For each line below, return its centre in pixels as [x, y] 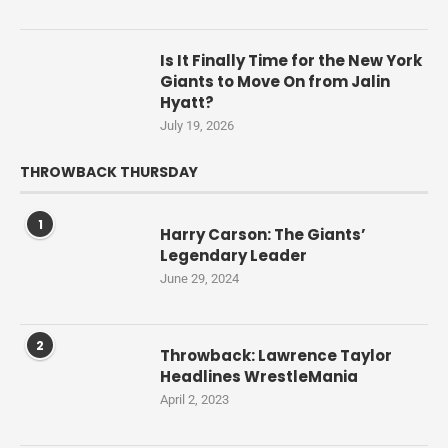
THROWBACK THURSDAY [109, 171]
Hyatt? [187, 102]
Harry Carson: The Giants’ [263, 234]
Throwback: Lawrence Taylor [276, 355]
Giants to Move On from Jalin [275, 81]
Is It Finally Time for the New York [291, 60]
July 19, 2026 [197, 125]
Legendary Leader [233, 255]
